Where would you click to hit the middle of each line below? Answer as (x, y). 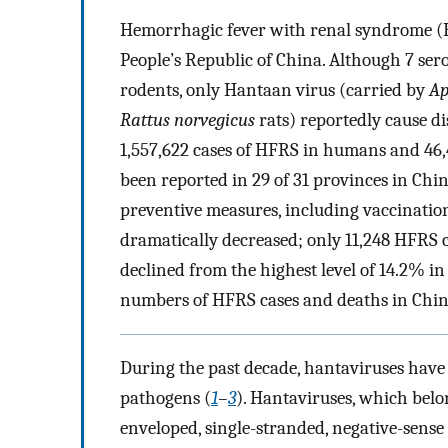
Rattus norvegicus (187, 120)
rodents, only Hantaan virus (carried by (274, 90)
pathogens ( (165, 397)
